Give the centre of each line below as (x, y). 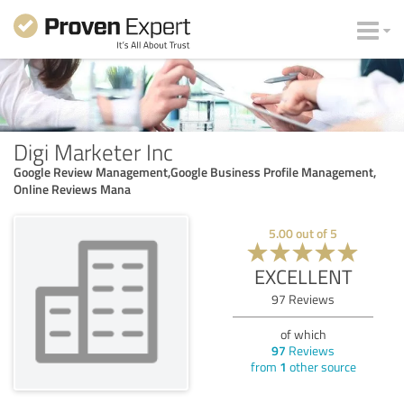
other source (321, 366)
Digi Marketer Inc (93, 151)
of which (303, 334)
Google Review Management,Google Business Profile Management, (195, 171)
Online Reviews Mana (72, 188)
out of (312, 233)
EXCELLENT (303, 276)
